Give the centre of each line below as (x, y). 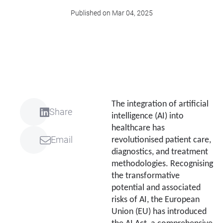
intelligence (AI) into (148, 116)
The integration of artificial (160, 105)
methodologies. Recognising (162, 164)
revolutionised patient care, (161, 140)
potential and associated (156, 188)
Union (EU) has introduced (159, 212)
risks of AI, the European (156, 200)
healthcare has (138, 128)
